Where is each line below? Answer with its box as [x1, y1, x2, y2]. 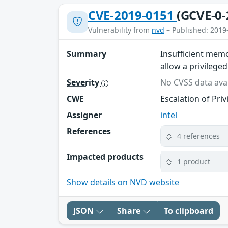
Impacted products [67, 151, 144, 163]
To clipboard [164, 205, 213, 217]
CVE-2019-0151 [88, 7, 177, 24]
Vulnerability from [88, 25, 152, 35]
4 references [177, 131, 220, 141]
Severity [67, 77, 101, 89]
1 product [177, 156, 211, 166]
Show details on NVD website [67, 177, 179, 188]
